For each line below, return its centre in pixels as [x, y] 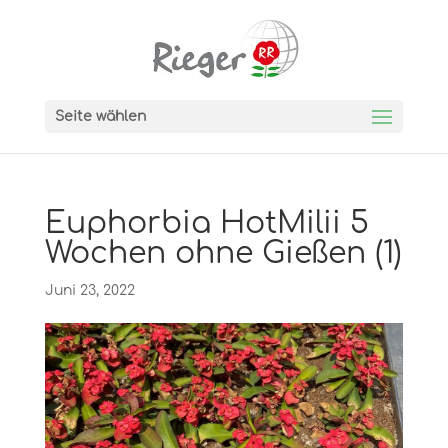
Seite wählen [100, 116]
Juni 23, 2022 [89, 290]
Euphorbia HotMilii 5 [206, 223]
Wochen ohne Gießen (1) [223, 253]
